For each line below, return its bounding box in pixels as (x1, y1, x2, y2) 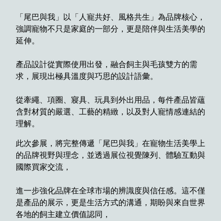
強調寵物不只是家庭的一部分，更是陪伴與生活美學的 (16, 24, 205, 33)
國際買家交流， (16, 162, 71, 171)
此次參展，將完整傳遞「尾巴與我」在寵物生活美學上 (16, 139, 205, 147)
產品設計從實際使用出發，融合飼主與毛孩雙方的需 (16, 60, 197, 69)
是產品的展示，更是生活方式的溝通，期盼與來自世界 (16, 198, 205, 207)
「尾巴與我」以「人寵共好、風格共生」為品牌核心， (16, 12, 205, 21)
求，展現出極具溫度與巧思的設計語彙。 (16, 72, 158, 80)
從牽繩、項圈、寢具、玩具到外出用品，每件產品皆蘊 (16, 95, 205, 104)
